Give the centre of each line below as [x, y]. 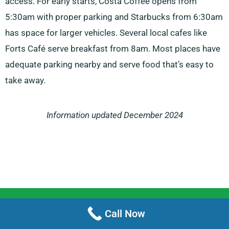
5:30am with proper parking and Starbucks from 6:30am [114, 17]
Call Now [125, 213]
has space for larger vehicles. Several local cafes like [106, 33]
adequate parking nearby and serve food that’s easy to [109, 65]
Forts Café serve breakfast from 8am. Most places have [113, 49]
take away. [25, 81]
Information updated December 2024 [114, 115]
